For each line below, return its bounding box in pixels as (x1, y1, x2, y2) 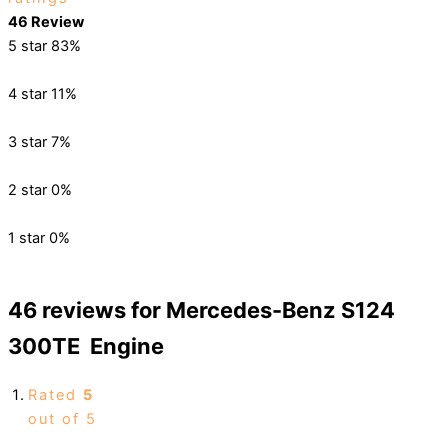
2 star (8, 181, 47, 200)
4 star (8, 85, 47, 104)
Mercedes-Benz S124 (166, 297, 395, 324)
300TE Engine (8, 333, 164, 360)
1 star (8, 229, 45, 248)
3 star (8, 133, 47, 152)
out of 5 (28, 409, 97, 428)
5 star (8, 37, 47, 56)
